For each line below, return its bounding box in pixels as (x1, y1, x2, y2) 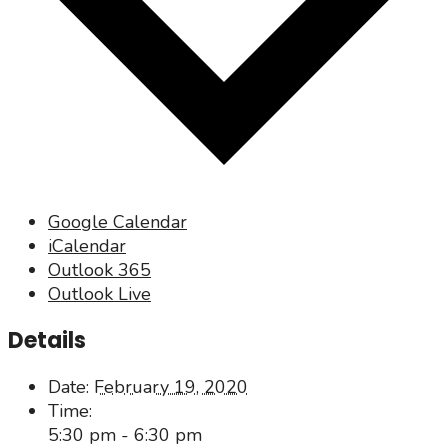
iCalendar (48, 233, 126, 258)
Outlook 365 (48, 257, 151, 282)
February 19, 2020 (94, 375, 248, 399)
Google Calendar (48, 209, 187, 234)
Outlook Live (48, 281, 151, 306)
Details (8, 324, 86, 356)
